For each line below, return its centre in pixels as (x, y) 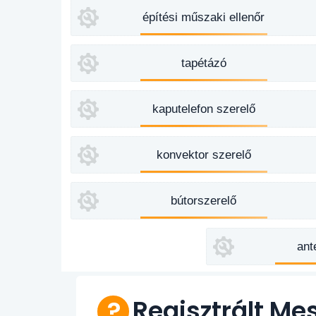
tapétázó (203, 63)
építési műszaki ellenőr (204, 17)
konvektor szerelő (203, 155)
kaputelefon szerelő (203, 109)
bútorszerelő (204, 201)
